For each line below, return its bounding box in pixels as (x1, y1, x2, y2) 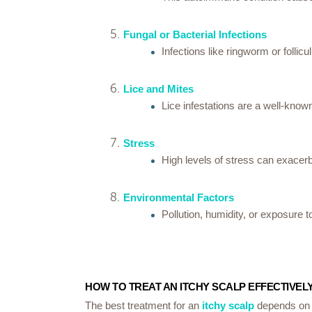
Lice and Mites (123, 83, 194, 95)
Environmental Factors (123, 192, 234, 203)
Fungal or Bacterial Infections (123, 29, 267, 40)
